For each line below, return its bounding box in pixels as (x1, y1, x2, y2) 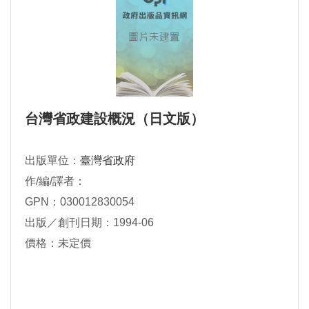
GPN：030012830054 (25, 196, 134, 208)
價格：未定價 (25, 237, 91, 249)
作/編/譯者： (25, 175, 86, 187)
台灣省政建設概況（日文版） (25, 111, 204, 126)
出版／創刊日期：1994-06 (25, 217, 154, 228)
